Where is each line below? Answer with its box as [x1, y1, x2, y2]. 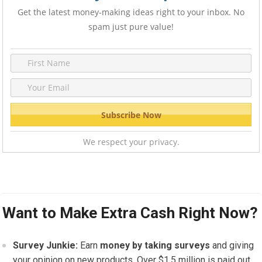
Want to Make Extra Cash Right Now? [2, 204, 258, 222]
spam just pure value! [88, 21, 174, 33]
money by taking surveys [100, 240, 211, 251]
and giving [210, 240, 254, 251]
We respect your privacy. [82, 136, 180, 148]
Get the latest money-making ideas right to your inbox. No [18, 6, 244, 18]
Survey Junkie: [13, 240, 81, 251]
